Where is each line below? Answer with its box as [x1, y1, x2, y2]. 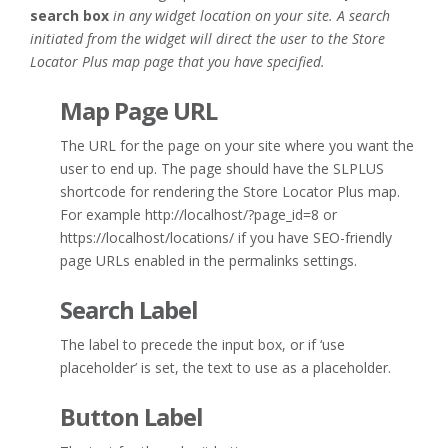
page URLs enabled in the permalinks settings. [60, 251, 357, 271]
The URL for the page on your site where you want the [60, 136, 414, 156]
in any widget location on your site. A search [109, 6, 390, 26]
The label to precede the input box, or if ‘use [60, 335, 345, 355]
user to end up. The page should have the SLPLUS [60, 159, 384, 179]
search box [30, 6, 109, 26]
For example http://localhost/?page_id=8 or [60, 205, 337, 225]
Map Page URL [60, 94, 218, 128]
